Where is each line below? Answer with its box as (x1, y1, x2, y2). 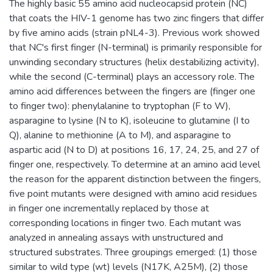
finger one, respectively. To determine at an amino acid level (9, 157, 260, 171)
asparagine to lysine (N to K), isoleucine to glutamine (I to (9, 113, 250, 127)
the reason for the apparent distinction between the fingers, (9, 172, 261, 186)
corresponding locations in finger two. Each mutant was (9, 216, 241, 230)
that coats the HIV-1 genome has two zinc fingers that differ (9, 11, 264, 25)
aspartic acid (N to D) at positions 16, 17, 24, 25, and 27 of (9, 143, 259, 157)
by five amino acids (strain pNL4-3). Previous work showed (9, 26, 260, 40)
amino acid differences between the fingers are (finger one (9, 84, 255, 98)
